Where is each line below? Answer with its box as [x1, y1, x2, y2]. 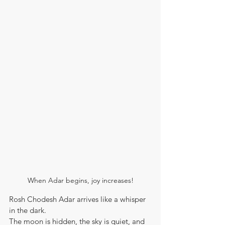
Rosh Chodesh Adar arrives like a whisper [9, 194, 148, 204]
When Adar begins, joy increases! [27, 176, 134, 185]
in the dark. [9, 205, 46, 215]
